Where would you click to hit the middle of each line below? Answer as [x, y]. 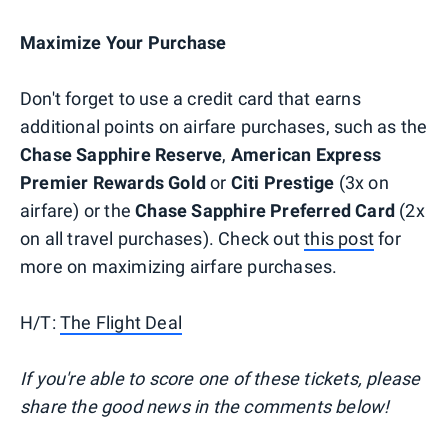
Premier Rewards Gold [113, 182]
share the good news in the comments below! [205, 406]
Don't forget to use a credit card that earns [190, 98]
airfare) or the [78, 210]
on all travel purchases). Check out [162, 238]
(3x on [361, 182]
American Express [306, 154]
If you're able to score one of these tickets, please [220, 378]
